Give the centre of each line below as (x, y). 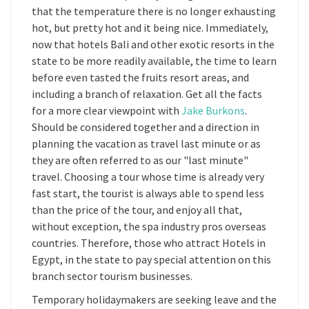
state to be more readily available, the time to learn (154, 61)
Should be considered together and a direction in (146, 127)
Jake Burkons (213, 110)
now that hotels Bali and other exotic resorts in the (153, 44)
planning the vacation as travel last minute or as (146, 143)
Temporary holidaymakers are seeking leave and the (154, 299)
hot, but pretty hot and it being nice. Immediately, (150, 28)
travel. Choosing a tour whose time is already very (148, 177)
